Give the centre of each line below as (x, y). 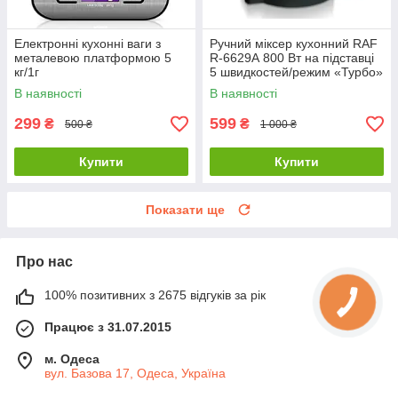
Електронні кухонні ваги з (88, 44)
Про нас (44, 262)
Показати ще (185, 210)
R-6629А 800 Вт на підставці (292, 58)
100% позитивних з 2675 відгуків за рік (155, 295)
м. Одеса (72, 359)
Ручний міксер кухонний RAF (294, 44)
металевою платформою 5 (93, 58)
